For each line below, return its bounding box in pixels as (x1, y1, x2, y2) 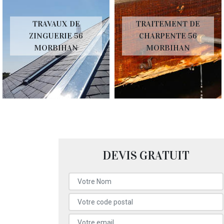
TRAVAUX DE (32, 18, 80, 28)
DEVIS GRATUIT (102, 147, 189, 163)
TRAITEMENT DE (136, 18, 200, 28)
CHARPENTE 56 (139, 30, 197, 40)
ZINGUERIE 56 (29, 30, 83, 40)
